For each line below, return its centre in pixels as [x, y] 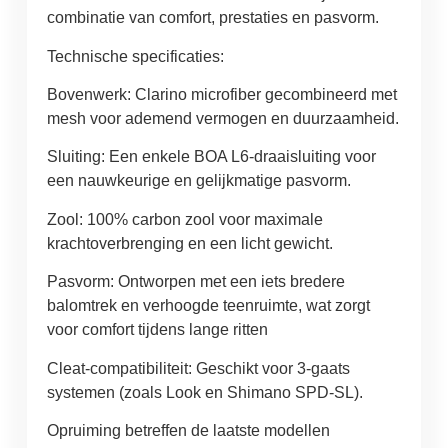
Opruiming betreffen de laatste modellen [188, 430]
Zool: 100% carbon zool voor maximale [184, 219]
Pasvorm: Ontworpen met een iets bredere [195, 282]
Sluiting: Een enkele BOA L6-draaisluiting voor [211, 157]
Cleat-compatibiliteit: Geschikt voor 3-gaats [198, 368]
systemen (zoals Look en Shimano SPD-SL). [204, 392]
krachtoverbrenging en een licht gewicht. [189, 243]
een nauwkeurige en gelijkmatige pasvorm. [198, 181]
